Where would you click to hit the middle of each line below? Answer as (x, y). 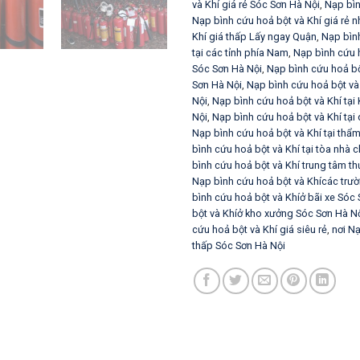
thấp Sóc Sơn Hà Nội (239, 245)
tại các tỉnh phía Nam (240, 52)
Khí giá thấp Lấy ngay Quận (254, 36)
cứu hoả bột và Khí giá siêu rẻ (260, 229)
